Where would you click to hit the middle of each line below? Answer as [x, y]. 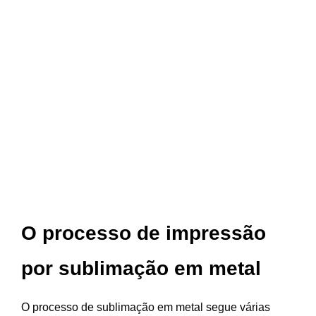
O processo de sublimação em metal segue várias [146, 308]
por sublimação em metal [141, 269]
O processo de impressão [144, 233]
